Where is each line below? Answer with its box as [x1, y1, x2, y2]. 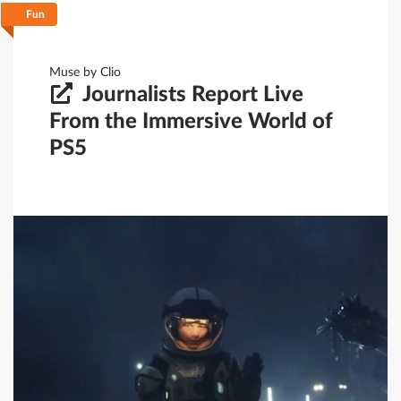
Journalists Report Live [77, 83, 303, 106]
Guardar [192, 33, 240, 46]
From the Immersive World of [49, 110, 333, 132]
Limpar [283, 33, 322, 46]
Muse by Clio [49, 66, 121, 79]
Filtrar [93, 33, 131, 46]
